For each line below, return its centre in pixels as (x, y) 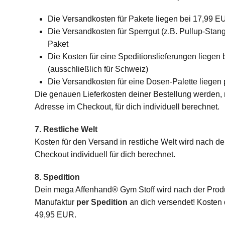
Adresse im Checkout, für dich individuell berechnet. (127, 107)
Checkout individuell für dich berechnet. (105, 154)
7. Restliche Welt (66, 129)
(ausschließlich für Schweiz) (98, 69)
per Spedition (102, 202)
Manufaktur (55, 202)
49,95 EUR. (55, 215)
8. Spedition (57, 177)
